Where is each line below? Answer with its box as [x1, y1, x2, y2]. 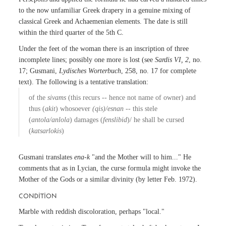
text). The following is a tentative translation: [19, 78, 149, 86]
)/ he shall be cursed [127, 116, 185, 124]
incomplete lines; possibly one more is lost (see [19, 56, 155, 64]
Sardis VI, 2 [155, 56, 189, 64]
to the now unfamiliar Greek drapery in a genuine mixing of [19, 7, 191, 15]
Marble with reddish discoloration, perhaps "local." [19, 208, 165, 216]
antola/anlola [31, 116, 70, 124]
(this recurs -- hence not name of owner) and [66, 94, 196, 102]
